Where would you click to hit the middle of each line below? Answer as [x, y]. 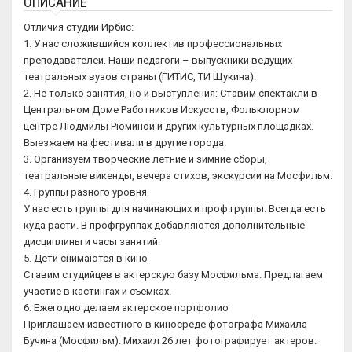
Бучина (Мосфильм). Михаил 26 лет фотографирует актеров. [170, 341]
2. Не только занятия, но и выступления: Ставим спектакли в [170, 93]
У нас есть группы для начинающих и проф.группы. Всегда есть [175, 209]
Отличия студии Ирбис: [79, 27]
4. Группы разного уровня [85, 192]
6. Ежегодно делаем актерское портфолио [126, 308]
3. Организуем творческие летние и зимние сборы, [145, 159]
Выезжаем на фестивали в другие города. [125, 143]
